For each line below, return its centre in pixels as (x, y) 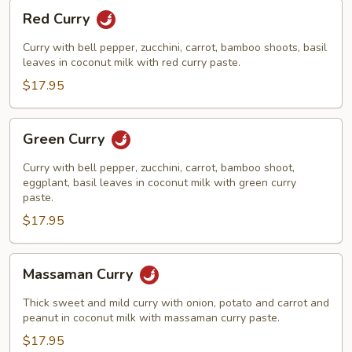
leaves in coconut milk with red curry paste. (132, 62)
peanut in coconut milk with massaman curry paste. (151, 317)
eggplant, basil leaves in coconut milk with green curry (159, 182)
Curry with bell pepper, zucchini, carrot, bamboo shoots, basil (175, 47)
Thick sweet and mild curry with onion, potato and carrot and (176, 302)
